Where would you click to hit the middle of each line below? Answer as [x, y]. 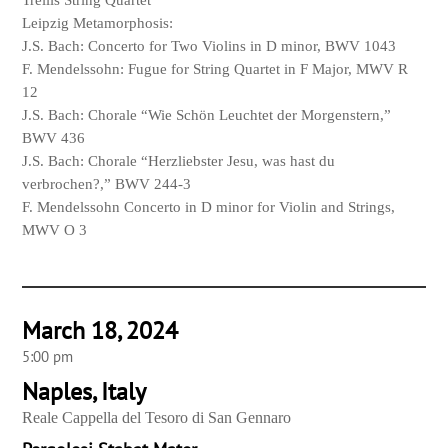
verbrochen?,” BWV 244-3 [107, 184]
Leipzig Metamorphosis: [98, 23]
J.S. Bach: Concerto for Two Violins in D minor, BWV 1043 [209, 46]
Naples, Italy [84, 392]
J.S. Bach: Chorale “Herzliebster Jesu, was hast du [179, 161]
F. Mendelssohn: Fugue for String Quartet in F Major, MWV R [215, 69]
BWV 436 [54, 138]
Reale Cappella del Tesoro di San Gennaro [157, 418]
